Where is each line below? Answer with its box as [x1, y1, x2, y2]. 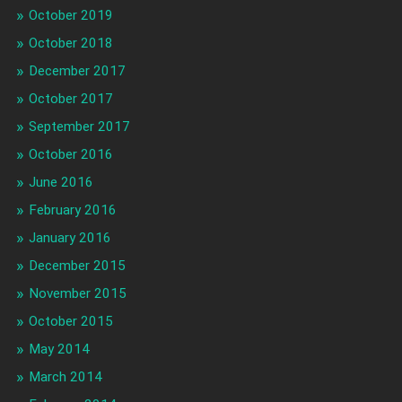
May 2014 [28, 341, 90, 358]
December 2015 [28, 258, 126, 275]
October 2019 [28, 7, 113, 24]
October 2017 [28, 91, 113, 108]
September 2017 [28, 118, 130, 135]
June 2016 [28, 174, 93, 191]
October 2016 [28, 146, 113, 163]
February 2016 [28, 202, 117, 219]
